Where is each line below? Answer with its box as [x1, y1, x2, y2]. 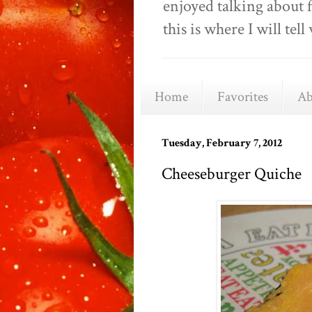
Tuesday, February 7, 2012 [162, 135, 282, 150]
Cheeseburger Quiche [162, 162, 302, 185]
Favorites [217, 87, 268, 106]
